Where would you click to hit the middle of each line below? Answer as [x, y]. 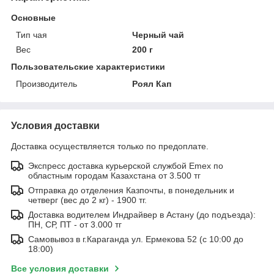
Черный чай [158, 35]
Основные [33, 17]
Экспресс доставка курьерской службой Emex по [126, 165]
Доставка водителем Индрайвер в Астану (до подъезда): [142, 214]
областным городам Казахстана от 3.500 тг [114, 175]
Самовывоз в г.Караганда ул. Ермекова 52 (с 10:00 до [136, 239]
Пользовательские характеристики [88, 66]
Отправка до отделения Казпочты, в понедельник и [131, 190]
